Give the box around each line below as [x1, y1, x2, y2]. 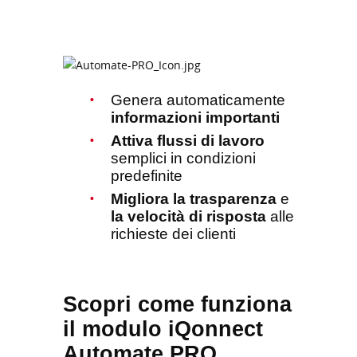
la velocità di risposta [111, 208, 270, 226]
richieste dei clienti [111, 226, 236, 243]
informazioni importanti [111, 109, 280, 127]
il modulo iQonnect [63, 317, 263, 342]
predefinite [111, 167, 182, 185]
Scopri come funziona [63, 292, 292, 317]
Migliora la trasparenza [111, 190, 277, 208]
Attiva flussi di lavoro [111, 132, 265, 150]
